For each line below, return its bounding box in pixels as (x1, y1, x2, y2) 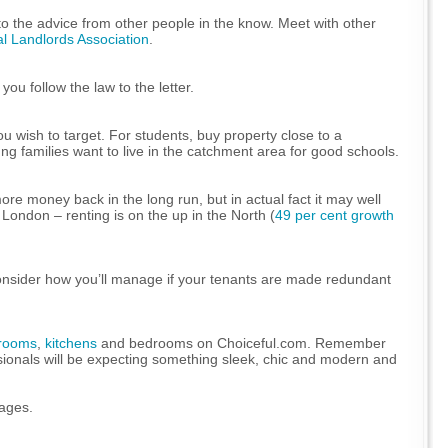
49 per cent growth (275, 206, 394, 223)
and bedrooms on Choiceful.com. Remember (97, 334, 386, 351)
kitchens (45, 334, 97, 351)
